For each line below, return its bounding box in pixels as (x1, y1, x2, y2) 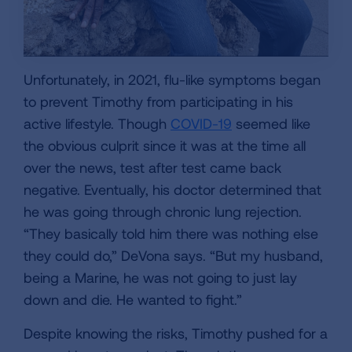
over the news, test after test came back (24, 159, 281, 177)
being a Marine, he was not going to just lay (24, 269, 297, 287)
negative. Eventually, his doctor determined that (24, 181, 321, 199)
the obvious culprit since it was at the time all (24, 137, 306, 155)
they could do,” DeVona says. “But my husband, (24, 247, 323, 265)
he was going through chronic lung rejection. (24, 203, 302, 221)
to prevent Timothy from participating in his (24, 93, 293, 111)
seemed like (232, 115, 310, 133)
